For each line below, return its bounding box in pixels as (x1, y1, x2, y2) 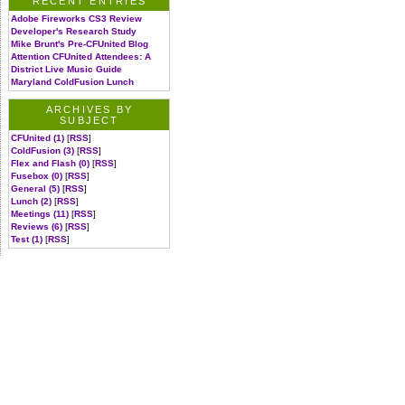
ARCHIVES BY (45, 103, 134, 115)
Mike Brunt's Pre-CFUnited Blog (11, 38, 149, 49)
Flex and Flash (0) (11, 157, 90, 168)
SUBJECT (60, 114, 119, 126)
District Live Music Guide (11, 63, 123, 74)
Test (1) (11, 233, 43, 244)
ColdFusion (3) (11, 145, 75, 155)
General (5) (11, 183, 61, 193)
